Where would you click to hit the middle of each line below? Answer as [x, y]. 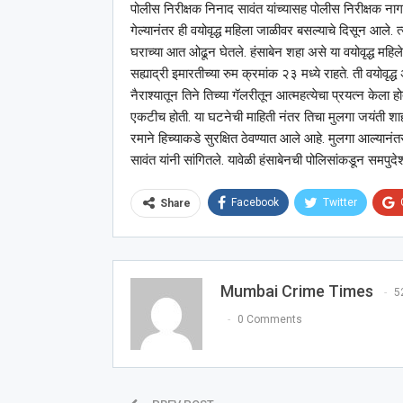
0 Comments [269, 319]
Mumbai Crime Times [296, 291]
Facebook [255, 202]
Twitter [340, 202]
